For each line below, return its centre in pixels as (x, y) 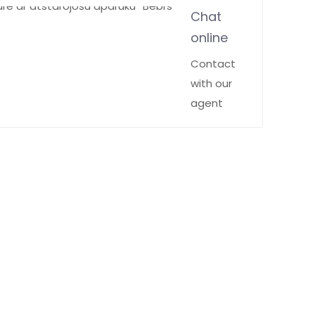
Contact (213, 64)
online (209, 38)
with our (211, 83)
